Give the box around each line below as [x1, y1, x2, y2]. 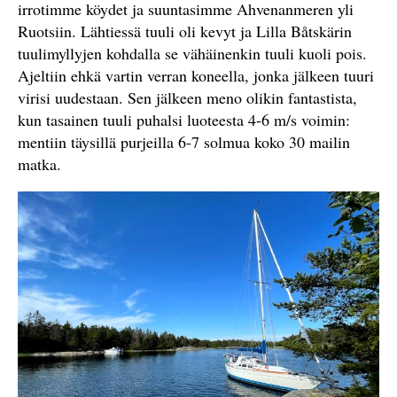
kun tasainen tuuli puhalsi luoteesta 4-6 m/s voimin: [18, 109, 350, 130]
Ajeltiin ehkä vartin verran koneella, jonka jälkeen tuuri [18, 65, 374, 86]
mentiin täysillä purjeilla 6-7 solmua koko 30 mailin [18, 131, 350, 152]
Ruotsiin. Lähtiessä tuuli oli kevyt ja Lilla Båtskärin [18, 20, 352, 42]
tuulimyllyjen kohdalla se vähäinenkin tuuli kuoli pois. [18, 43, 367, 64]
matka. [18, 153, 61, 175]
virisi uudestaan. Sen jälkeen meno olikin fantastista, [18, 87, 357, 108]
